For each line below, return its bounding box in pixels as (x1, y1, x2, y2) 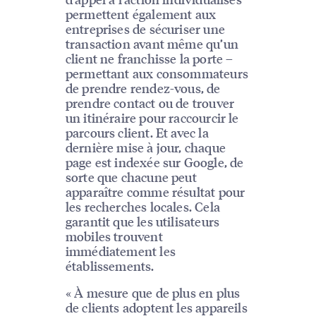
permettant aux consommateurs (65, 65, 248, 82)
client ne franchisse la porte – (65, 50, 233, 67)
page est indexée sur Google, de (65, 154, 244, 171)
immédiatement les (65, 243, 176, 260)
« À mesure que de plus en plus (65, 284, 241, 300)
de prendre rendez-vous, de (65, 80, 221, 97)
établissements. (65, 257, 154, 274)
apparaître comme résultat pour (65, 183, 245, 200)
